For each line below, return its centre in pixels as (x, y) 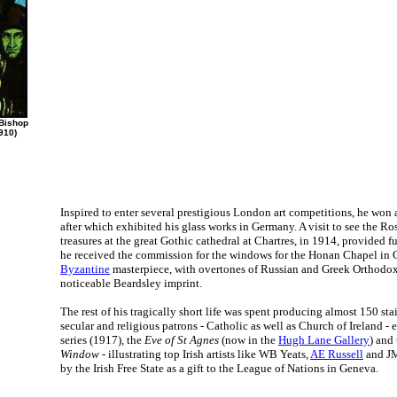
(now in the (249, 340)
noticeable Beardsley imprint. (131, 283)
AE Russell (337, 354)
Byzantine (85, 269)
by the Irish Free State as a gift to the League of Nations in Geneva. (219, 368)
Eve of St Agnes (182, 340)
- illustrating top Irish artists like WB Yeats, (205, 354)
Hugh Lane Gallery (324, 340)
